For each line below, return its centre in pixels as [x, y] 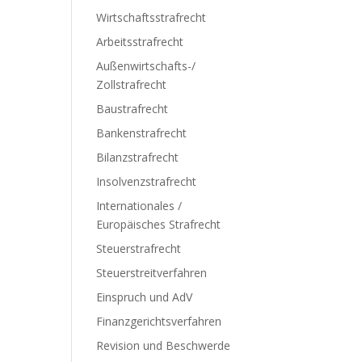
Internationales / [139, 206]
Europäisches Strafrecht [159, 224]
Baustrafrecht [133, 109]
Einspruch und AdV [145, 297]
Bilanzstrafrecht [138, 157]
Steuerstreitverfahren [152, 273]
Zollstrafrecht [132, 84]
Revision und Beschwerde [164, 345]
